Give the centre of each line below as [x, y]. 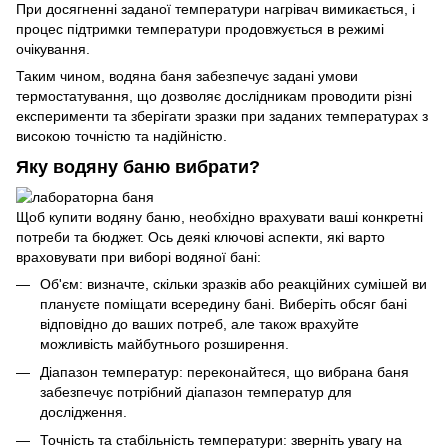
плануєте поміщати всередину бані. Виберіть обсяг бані [223, 303]
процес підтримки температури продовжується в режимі [200, 29]
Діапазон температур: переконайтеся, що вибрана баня [224, 372]
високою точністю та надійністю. [121, 136]
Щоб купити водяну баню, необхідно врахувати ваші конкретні [219, 216]
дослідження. [83, 412]
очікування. [53, 49]
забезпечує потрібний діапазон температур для [196, 392]
